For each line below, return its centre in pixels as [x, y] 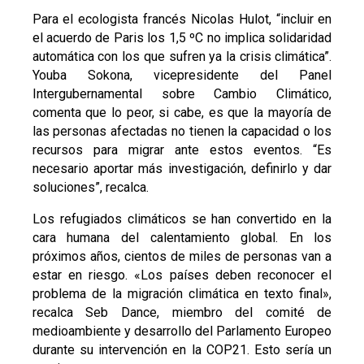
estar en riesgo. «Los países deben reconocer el [182, 275]
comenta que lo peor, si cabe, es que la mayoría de [182, 112]
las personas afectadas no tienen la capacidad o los [182, 131]
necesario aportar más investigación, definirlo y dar [182, 168]
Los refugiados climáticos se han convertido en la [182, 219]
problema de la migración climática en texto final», [182, 293]
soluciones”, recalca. [90, 187]
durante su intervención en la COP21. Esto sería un [182, 349]
